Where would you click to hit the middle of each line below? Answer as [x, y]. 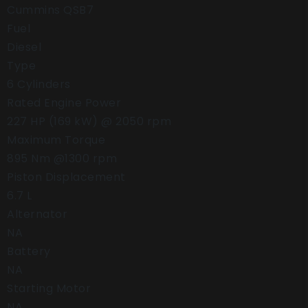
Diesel [24, 47]
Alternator [37, 214]
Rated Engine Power [64, 103]
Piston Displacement [66, 177]
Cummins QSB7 [50, 10]
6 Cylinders [39, 84]
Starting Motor [49, 288]
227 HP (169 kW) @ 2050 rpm [89, 121]
